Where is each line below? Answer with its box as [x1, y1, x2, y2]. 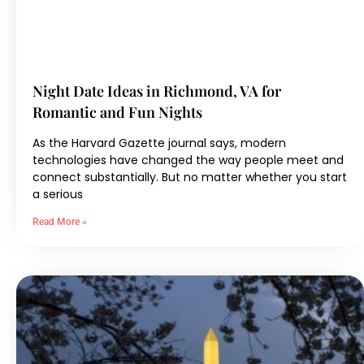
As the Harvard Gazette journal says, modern [32, 135, 286, 152]
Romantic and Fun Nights [32, 102, 202, 123]
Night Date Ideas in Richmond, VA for [32, 81, 281, 102]
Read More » [32, 216, 87, 228]
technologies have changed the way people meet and [32, 152, 344, 169]
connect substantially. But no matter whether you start [32, 169, 347, 186]
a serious [32, 186, 83, 203]
